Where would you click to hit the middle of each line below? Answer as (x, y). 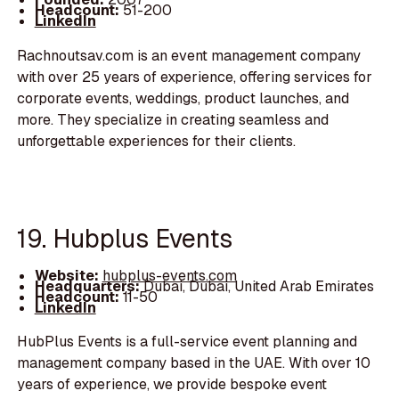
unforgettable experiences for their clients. (157, 141)
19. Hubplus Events (125, 239)
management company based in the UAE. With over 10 (194, 363)
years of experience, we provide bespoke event (172, 385)
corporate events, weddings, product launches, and (183, 98)
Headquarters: (89, 286)
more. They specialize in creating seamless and (173, 119)
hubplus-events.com (169, 275)
